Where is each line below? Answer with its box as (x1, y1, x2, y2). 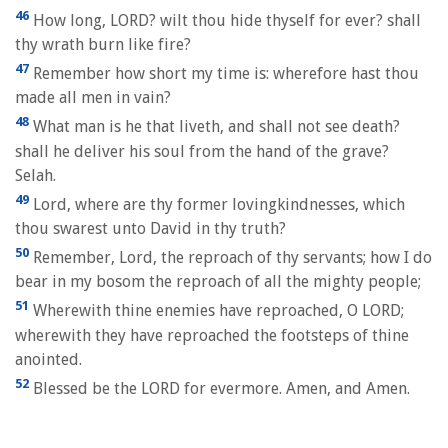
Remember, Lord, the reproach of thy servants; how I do (29, 248, 432, 268)
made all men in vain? (15, 88, 171, 108)
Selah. (15, 165, 56, 185)
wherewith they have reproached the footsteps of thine (15, 325, 409, 345)
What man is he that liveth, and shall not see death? (29, 117, 400, 137)
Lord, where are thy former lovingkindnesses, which (29, 195, 405, 215)
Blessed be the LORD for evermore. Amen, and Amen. (29, 379, 410, 399)
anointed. (15, 349, 82, 369)
